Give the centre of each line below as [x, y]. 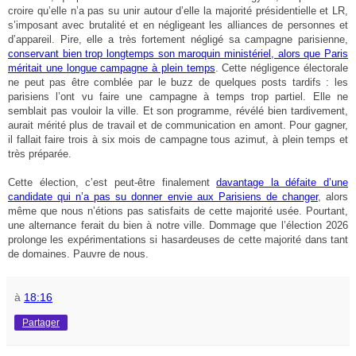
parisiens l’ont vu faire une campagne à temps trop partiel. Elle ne [178, 96]
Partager [41, 322]
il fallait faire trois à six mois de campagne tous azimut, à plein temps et [178, 139]
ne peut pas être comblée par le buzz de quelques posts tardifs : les [178, 82]
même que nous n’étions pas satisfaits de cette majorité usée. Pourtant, [178, 211]
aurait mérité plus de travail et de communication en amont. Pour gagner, [178, 125]
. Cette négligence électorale [282, 68]
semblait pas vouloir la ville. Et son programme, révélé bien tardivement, [178, 110]
